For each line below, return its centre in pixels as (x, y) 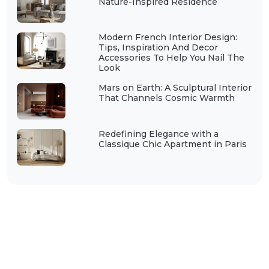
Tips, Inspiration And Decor (158, 48)
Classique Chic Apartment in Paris (172, 144)
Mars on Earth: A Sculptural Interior (175, 88)
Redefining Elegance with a (158, 134)
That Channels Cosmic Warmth (166, 98)
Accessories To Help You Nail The (171, 58)
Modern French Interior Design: (168, 38)
